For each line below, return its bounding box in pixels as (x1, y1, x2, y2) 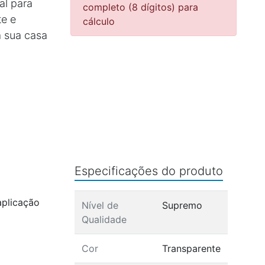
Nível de (81, 199, 118, 211)
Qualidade (81, 213, 127, 225)
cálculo (83, 15, 115, 27)
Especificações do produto (74, 164, 223, 178)
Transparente (161, 242, 221, 254)
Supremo (161, 199, 202, 211)
